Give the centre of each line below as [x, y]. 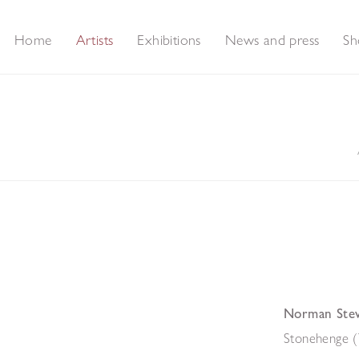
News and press [272, 40]
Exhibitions [169, 40]
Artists [95, 40]
